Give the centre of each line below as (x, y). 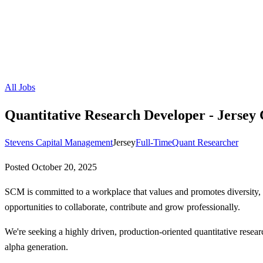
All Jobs (20, 87)
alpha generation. (36, 247)
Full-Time (154, 142)
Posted (18, 167)
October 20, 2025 (64, 167)
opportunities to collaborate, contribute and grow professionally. (122, 207)
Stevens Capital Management (59, 142)
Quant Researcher (205, 142)
